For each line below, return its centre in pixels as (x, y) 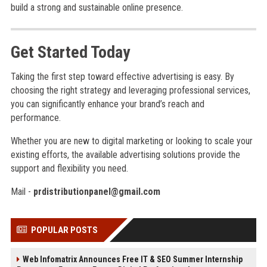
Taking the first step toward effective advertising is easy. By (122, 77)
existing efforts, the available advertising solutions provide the (125, 155)
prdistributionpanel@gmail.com (97, 192)
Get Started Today (70, 52)
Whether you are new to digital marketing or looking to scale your (131, 141)
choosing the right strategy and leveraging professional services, (130, 90)
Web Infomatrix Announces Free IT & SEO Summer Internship (132, 259)
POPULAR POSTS (64, 230)
